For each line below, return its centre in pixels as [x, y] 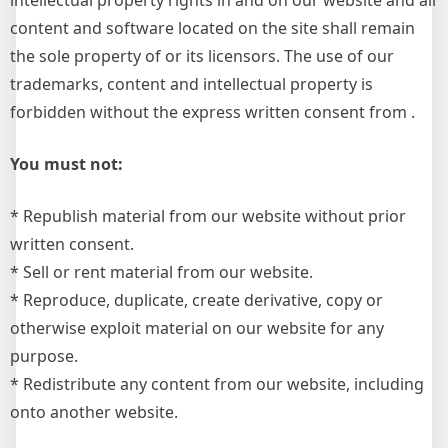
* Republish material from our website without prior [208, 216]
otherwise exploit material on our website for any [197, 328]
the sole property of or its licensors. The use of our [202, 56]
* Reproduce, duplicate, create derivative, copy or [196, 300]
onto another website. [94, 412]
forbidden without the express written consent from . [212, 112]
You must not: [66, 164]
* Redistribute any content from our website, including [217, 384]
